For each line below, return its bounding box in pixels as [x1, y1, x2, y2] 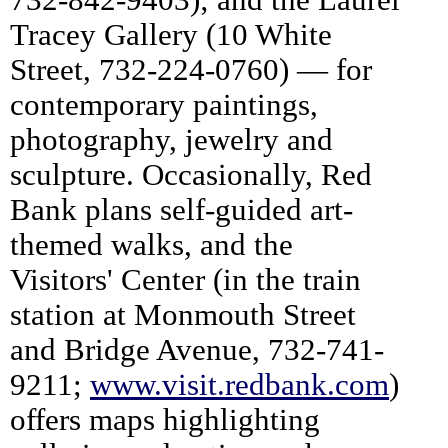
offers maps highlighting [10, 402, 320, 437]
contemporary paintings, [10, 87, 318, 122]
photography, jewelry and [10, 122, 333, 157]
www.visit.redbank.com [90, 367, 389, 402]
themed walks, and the [10, 227, 293, 262]
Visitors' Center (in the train [10, 262, 361, 297]
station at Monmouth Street [10, 297, 356, 332]
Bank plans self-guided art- [10, 192, 353, 227]
